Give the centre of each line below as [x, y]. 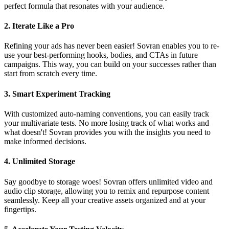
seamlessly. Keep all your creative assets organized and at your [105, 200]
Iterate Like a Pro [43, 26]
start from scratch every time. [51, 74]
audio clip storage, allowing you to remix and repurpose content [107, 191]
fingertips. [20, 209]
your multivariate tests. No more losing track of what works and [107, 123]
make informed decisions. [45, 141]
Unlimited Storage [44, 162]
